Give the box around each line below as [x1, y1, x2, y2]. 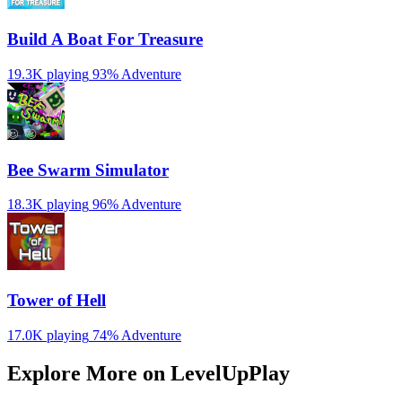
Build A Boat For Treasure [7, 30, 203, 49]
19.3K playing [7, 66, 89, 82]
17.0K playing [7, 327, 89, 343]
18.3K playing [7, 197, 89, 213]
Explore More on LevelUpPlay [7, 361, 290, 385]
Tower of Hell [7, 291, 106, 310]
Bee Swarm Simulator [7, 160, 169, 179]
